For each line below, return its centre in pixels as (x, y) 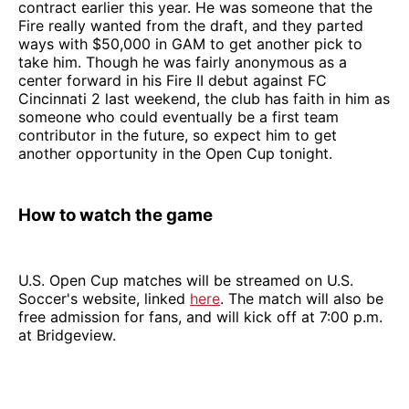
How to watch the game (115, 215)
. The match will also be (302, 299)
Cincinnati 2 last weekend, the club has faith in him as (204, 99)
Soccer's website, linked (104, 299)
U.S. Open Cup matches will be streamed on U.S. (186, 281)
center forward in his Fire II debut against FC (173, 81)
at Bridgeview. (67, 336)
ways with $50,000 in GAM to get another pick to (190, 44)
